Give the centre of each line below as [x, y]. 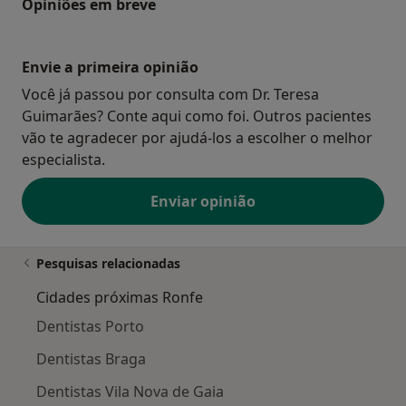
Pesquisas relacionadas [108, 264]
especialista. [63, 160]
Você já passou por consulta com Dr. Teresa [170, 95]
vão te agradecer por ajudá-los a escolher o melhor [197, 138]
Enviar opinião [203, 202]
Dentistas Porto [90, 327]
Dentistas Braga [91, 359]
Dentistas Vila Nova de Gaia [130, 392]
